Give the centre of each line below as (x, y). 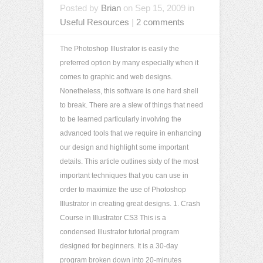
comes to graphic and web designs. (116, 77)
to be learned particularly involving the (121, 119)
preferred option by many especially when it (129, 63)
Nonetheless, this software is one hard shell (129, 91)
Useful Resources (95, 22)
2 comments (160, 22)
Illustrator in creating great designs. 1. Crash (130, 204)
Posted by (80, 8)
